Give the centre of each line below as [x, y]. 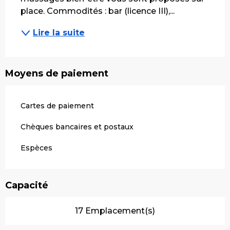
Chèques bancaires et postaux [77, 127]
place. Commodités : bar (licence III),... [98, 11]
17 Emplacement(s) [115, 210]
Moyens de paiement [57, 73]
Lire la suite [59, 32]
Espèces [36, 148]
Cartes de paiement [57, 106]
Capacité [27, 185]
